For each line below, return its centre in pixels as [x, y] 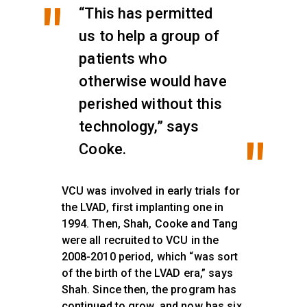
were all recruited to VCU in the [140, 241]
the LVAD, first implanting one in [143, 208]
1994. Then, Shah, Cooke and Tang [150, 224]
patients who [123, 59]
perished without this [150, 104]
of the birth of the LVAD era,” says [147, 273]
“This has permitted [146, 14]
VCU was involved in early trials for [150, 191]
